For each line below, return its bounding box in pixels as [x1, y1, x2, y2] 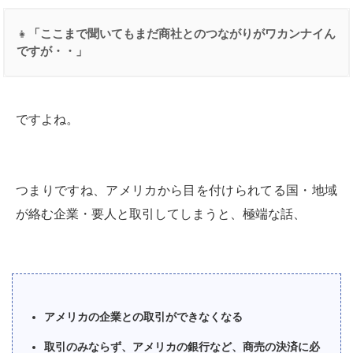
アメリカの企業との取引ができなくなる [44, 310, 243, 323]
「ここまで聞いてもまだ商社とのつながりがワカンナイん [28, 26, 336, 41]
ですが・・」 [17, 43, 87, 58]
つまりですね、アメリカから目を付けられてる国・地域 [16, 183, 337, 197]
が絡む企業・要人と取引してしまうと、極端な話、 [16, 206, 306, 221]
